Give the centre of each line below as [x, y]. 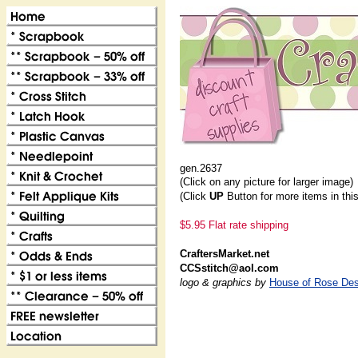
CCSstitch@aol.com [229, 268]
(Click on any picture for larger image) [267, 182]
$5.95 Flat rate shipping [234, 225]
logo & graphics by [225, 282]
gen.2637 [201, 168]
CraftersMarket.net [225, 254]
